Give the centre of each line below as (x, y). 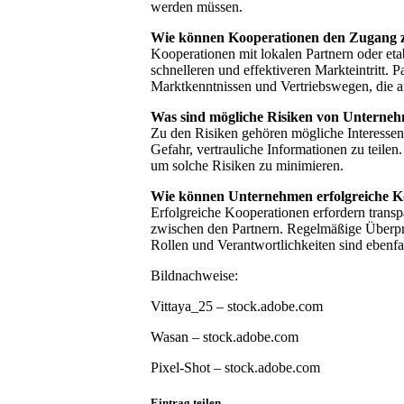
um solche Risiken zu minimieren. (247, 165)
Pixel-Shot (180, 367)
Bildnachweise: (194, 275)
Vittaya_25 (182, 306)
